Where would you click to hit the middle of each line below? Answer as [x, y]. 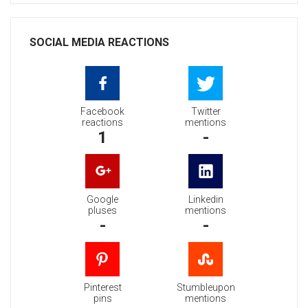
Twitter [206, 112]
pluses [102, 211]
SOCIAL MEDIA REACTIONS [99, 43]
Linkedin [206, 200]
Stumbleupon [206, 288]
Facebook [102, 112]
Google [102, 200]
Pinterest [102, 288]
